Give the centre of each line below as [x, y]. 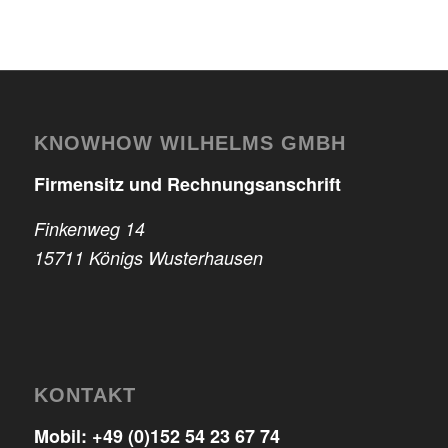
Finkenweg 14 [89, 229]
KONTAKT [84, 394]
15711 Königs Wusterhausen [148, 258]
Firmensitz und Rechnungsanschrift [187, 184]
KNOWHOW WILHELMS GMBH [189, 142]
